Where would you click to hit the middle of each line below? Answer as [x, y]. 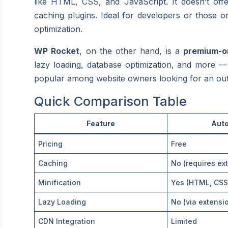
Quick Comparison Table [111, 101]
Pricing [51, 144]
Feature [101, 123]
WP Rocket [57, 51]
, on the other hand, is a [132, 51]
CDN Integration [67, 221]
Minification [60, 182]
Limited [184, 221]
